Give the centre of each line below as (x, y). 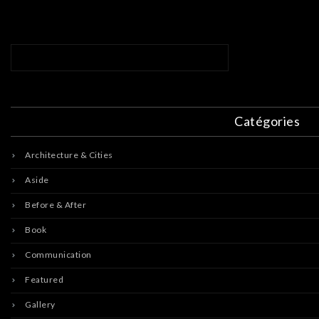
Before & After (56, 205)
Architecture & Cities (69, 155)
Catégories (267, 121)
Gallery (40, 304)
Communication (58, 255)
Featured (44, 279)
